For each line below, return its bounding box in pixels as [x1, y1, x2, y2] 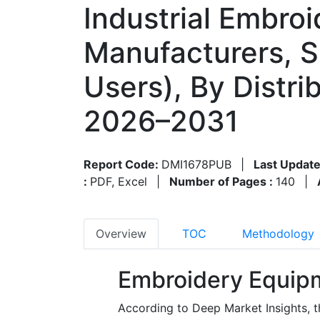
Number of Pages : [169, 174, 276, 189]
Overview [96, 226, 146, 241]
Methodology [242, 226, 314, 241]
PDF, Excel [90, 174, 147, 189]
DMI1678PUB [161, 156, 231, 171]
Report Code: [84, 156, 161, 171]
